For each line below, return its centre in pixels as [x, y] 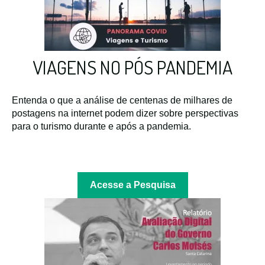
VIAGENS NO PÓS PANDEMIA [132, 67]
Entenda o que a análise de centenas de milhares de [122, 100]
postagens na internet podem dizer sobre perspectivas [125, 113]
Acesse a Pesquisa [132, 185]
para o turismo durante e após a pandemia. [101, 126]
